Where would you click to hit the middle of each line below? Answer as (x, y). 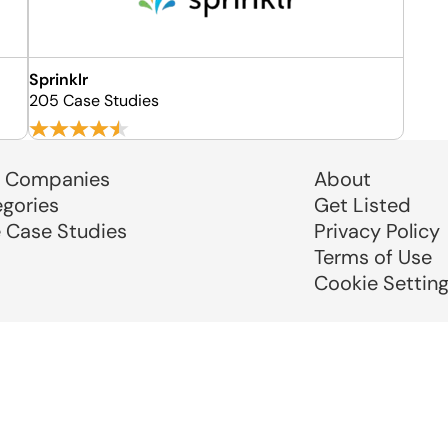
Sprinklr (59, 79)
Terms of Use (372, 257)
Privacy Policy (376, 231)
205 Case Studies (94, 100)
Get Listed (362, 205)
